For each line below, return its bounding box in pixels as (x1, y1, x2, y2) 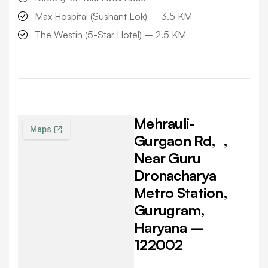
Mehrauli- (134, 114, 195, 133)
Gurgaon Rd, (134, 132, 224, 150)
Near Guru (134, 149, 201, 167)
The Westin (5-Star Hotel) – (35, 29, 156, 41)
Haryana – (134, 218, 204, 237)
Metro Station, (134, 184, 227, 202)
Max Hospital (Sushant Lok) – (35, 10, 161, 23)
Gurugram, (134, 201, 205, 220)
